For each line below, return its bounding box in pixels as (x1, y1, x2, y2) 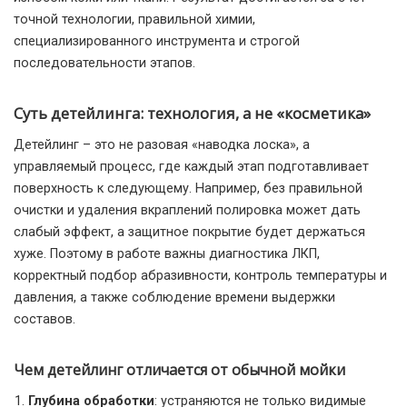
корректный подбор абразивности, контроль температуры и (14, 268, 387, 284)
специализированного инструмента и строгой (14, 34, 300, 50)
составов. (14, 312, 75, 328)
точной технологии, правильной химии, (14, 12, 255, 28)
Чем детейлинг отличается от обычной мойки (14, 360, 345, 381)
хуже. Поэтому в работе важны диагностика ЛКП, (14, 246, 320, 263)
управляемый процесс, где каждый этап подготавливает (14, 159, 369, 175)
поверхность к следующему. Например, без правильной (14, 181, 362, 197)
